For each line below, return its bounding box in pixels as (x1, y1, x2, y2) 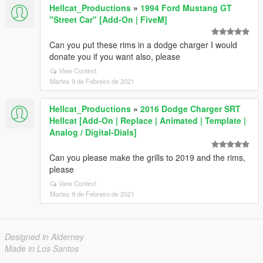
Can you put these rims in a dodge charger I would (49, 39, 237, 50)
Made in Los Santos (5, 242, 79, 254)
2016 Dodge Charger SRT (140, 103, 241, 114)
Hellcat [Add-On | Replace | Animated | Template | (49, 114, 246, 126)
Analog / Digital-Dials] (49, 126, 137, 138)
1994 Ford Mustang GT (140, 2, 232, 14)
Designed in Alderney (5, 231, 84, 242)
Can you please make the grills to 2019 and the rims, (49, 151, 245, 163)
